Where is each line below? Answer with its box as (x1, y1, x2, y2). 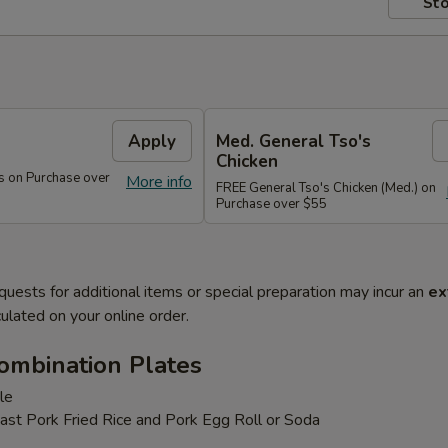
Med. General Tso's (216, 129, 371, 153)
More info (126, 171, 192, 193)
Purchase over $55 (216, 194, 327, 213)
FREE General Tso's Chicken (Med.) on (216, 178, 436, 197)
